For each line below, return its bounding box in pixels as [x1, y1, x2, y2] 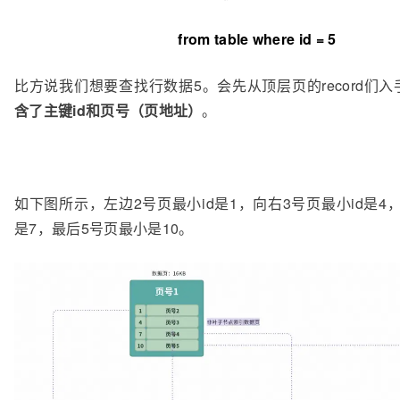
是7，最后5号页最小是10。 [14, 217, 194, 238]
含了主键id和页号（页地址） [14, 99, 203, 121]
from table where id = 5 [178, 28, 337, 49]
